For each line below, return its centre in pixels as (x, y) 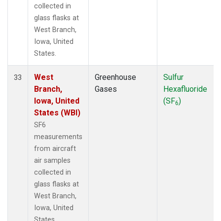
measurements (58, 137)
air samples (52, 160)
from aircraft (55, 148)
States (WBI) (57, 112)
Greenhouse (115, 77)
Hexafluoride (185, 89)
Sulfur (173, 77)
